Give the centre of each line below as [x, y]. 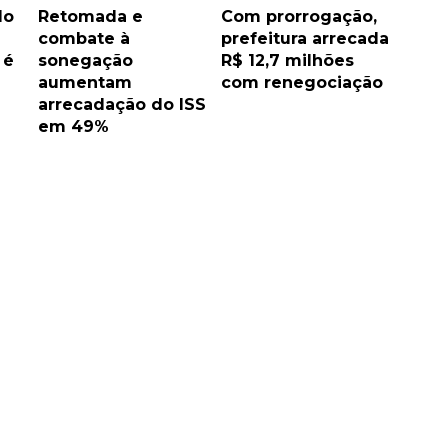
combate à [84, 39]
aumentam [85, 83]
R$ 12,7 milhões [287, 61]
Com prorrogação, [298, 17]
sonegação [85, 61]
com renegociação [301, 83]
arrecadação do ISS [122, 105]
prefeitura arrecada [304, 39]
